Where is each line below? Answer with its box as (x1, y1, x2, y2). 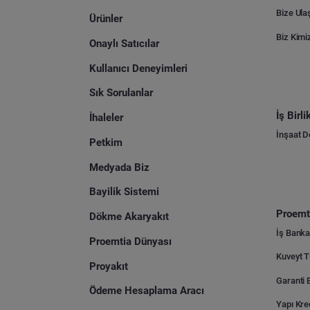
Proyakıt (89, 259, 129, 273)
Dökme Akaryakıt (89, 210, 170, 224)
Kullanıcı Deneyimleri (89, 62, 188, 75)
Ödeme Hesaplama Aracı (89, 284, 205, 298)
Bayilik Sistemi (89, 185, 160, 199)
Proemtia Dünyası (89, 235, 172, 248)
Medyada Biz (89, 161, 150, 174)
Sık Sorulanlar (89, 86, 154, 100)
